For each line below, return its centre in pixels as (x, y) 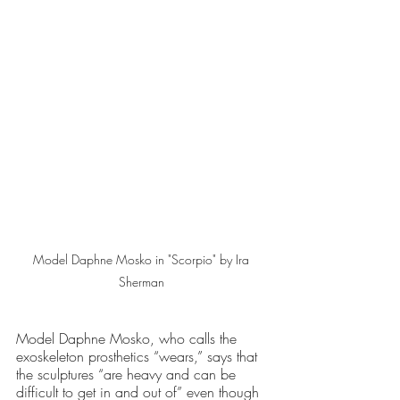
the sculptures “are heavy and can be (128, 374)
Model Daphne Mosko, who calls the (129, 338)
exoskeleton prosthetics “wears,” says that (139, 356)
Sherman (143, 281)
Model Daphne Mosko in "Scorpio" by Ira (143, 259)
